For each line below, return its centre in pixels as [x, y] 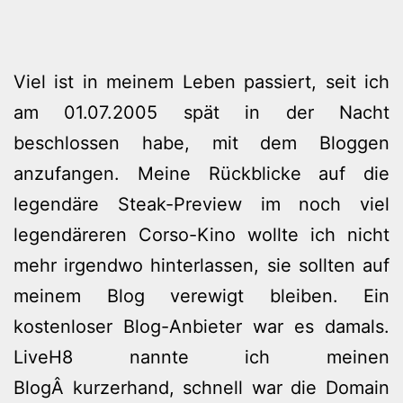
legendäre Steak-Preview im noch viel [201, 204]
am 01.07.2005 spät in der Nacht [201, 112]
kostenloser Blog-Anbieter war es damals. [201, 326]
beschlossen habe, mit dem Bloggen [201, 143]
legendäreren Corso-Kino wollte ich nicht [201, 234]
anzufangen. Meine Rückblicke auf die [201, 173]
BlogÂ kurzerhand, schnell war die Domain [201, 387]
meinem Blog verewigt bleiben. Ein [201, 296]
